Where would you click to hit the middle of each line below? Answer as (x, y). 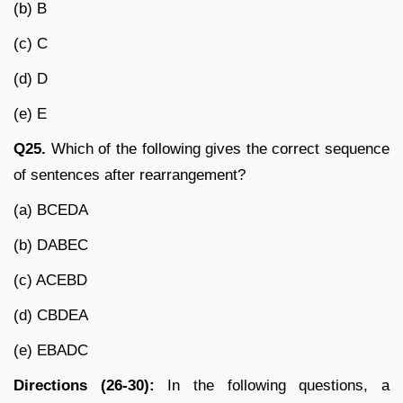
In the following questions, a (272, 385)
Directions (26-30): (84, 385)
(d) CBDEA (51, 315)
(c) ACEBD (50, 280)
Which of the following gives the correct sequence (218, 148)
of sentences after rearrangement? (130, 175)
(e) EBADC (51, 350)
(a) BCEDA (51, 210)
